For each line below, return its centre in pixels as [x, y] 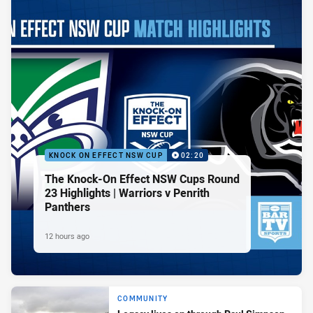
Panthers [67, 207]
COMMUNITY [143, 298]
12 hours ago [67, 236]
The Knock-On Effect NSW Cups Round [142, 179]
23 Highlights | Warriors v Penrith [127, 193]
